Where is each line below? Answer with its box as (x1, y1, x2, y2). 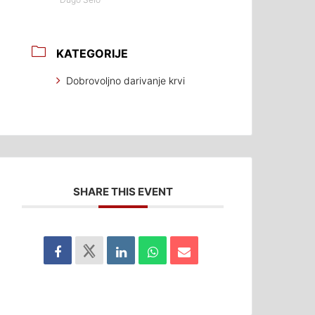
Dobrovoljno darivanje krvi (66, 75, 186, 86)
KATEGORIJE (56, 46, 129, 60)
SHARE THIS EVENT (72, 185, 173, 198)
